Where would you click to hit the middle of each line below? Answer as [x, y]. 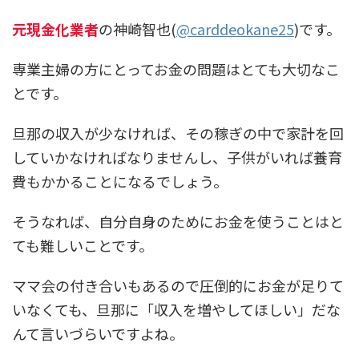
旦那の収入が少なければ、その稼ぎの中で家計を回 [178, 133]
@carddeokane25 [235, 28]
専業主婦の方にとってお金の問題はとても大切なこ [176, 69]
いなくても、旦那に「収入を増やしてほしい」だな [176, 309]
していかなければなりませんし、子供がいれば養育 [177, 157]
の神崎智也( [137, 28]
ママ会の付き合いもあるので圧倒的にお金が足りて [178, 285]
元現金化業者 [55, 28]
